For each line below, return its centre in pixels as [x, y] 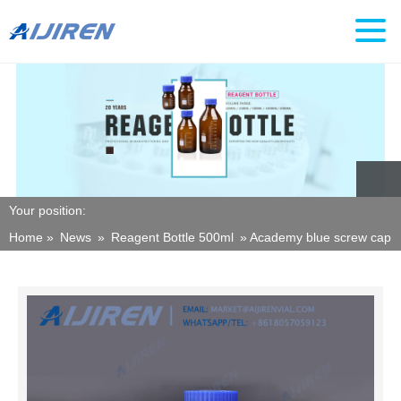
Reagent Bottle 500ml [172, 237]
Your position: [47, 210]
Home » [33, 237]
